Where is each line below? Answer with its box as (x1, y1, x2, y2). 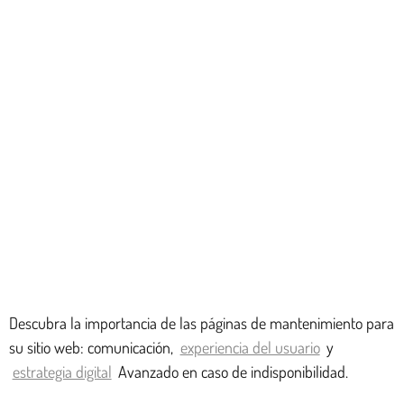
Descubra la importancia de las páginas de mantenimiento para (9, 313, 394, 333)
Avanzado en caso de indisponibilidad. (115, 362, 349, 381)
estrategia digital (12, 362, 112, 381)
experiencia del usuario (179, 337, 320, 357)
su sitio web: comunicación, (9, 337, 177, 357)
